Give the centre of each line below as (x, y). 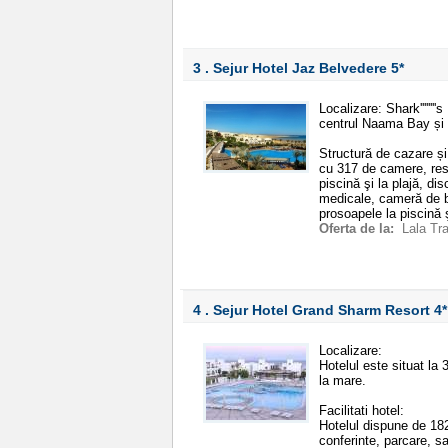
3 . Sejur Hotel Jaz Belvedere (292, 68)
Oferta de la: (358, 228)
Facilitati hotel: (361, 410)
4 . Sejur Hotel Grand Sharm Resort (313, 310)
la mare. (342, 380)
